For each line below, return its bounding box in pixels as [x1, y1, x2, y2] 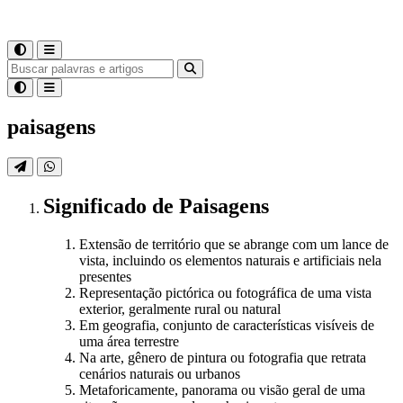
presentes [79, 268, 131, 284]
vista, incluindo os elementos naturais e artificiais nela [79, 252, 381, 268]
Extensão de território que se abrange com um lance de [79, 236, 389, 252]
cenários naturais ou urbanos [79, 365, 240, 381]
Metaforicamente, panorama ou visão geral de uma [79, 381, 365, 398]
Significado [43, 193, 152, 218]
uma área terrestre [79, 333, 179, 349]
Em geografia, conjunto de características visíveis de [79, 317, 374, 333]
